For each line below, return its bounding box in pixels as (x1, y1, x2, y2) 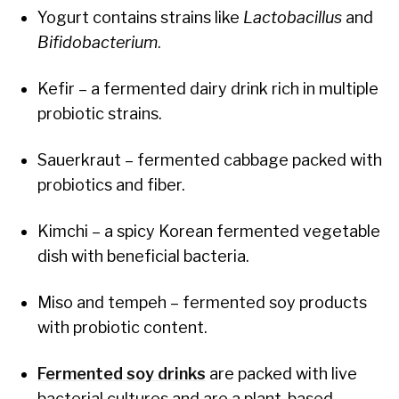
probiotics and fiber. (37, 175, 185, 194)
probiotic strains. (37, 103, 162, 123)
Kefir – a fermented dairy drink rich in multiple (37, 78, 379, 98)
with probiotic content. (37, 317, 208, 337)
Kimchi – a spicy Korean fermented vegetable (37, 221, 380, 240)
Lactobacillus (243, 7, 342, 27)
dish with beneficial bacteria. (37, 246, 249, 265)
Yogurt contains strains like (37, 7, 243, 27)
